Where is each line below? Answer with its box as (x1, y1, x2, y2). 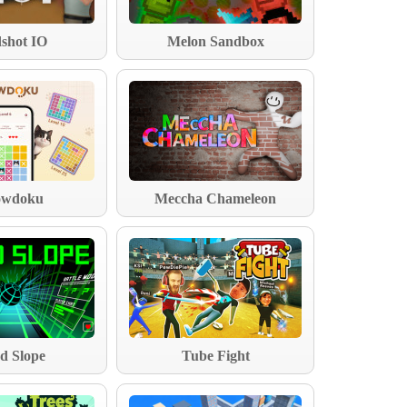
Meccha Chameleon (154, 190, 276, 206)
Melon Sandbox (166, 33, 264, 49)
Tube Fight (181, 347, 250, 363)
